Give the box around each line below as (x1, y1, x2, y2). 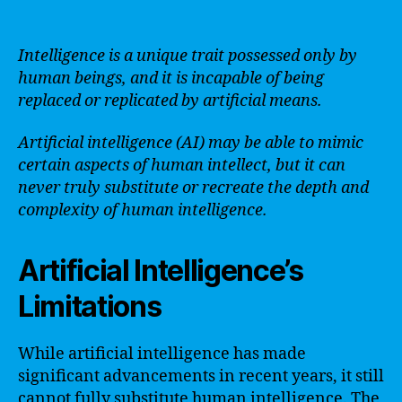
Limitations (18, 289, 162, 324)
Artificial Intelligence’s (18, 253, 303, 288)
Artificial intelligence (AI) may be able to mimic (18, 133, 363, 153)
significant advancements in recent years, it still (18, 366, 384, 387)
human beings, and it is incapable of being (18, 67, 324, 89)
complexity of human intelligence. (18, 200, 267, 221)
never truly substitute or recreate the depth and (18, 178, 369, 198)
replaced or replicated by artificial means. (18, 90, 322, 111)
